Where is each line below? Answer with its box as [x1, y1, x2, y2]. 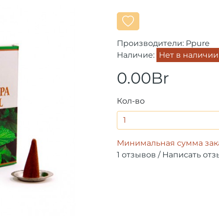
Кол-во [117, 96, 145, 106]
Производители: [117, 38, 186, 48]
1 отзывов [117, 150, 156, 159]
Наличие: [117, 50, 156, 60]
